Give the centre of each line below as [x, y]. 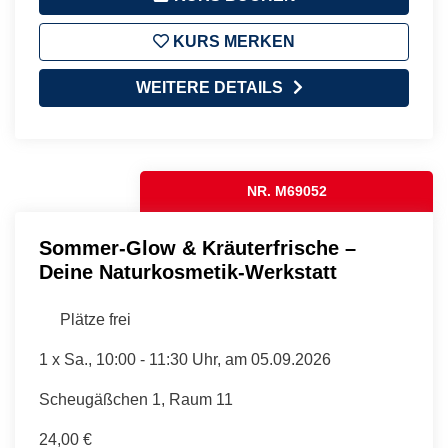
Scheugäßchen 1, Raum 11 [136, 399]
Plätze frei [95, 319]
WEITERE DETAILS [209, 87]
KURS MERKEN [232, 41]
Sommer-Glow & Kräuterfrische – [197, 247]
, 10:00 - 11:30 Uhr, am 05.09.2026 [209, 359]
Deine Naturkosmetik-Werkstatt [188, 271]
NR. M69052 [286, 190]
